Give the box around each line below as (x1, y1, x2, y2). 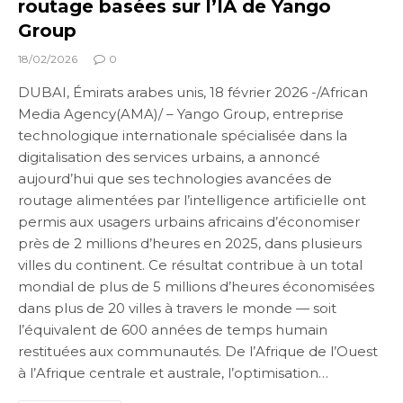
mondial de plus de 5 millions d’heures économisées (18, 277, 374, 295)
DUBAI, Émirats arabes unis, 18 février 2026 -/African (18, 83, 368, 101)
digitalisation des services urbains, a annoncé (18, 148, 320, 166)
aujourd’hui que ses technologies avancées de (18, 169, 332, 187)
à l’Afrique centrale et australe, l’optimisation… (18, 363, 328, 381)
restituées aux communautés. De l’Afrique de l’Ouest (18, 342, 378, 360)
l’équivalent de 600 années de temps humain (18, 320, 327, 338)
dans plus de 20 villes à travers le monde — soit (18, 299, 336, 317)
